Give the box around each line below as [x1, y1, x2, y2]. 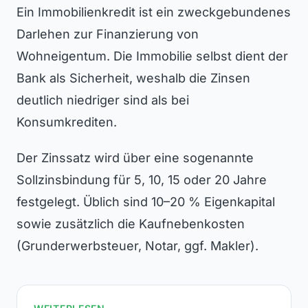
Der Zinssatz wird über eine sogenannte [16, 151, 254, 165]
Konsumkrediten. [16, 115, 117, 129]
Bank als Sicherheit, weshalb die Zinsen [16, 71, 250, 85]
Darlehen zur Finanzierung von [16, 27, 199, 41]
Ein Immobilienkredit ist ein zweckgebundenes [16, 5, 291, 19]
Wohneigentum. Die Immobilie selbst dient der [16, 49, 288, 63]
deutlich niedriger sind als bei [16, 93, 189, 107]
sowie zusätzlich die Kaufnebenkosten [16, 217, 245, 231]
